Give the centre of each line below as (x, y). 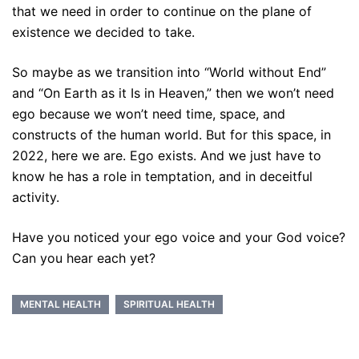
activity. (36, 197)
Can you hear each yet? (84, 258)
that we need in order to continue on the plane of (162, 11)
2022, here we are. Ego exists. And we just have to (167, 155)
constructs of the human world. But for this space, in (171, 134)
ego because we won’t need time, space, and (149, 113)
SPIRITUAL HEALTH (169, 304)
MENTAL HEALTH (61, 304)
